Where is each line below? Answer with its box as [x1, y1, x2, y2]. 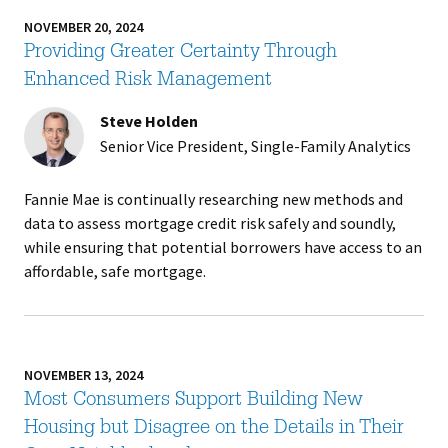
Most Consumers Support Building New [23, 391, 363, 411]
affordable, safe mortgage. [23, 261, 206, 281]
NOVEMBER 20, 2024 [23, 18, 143, 36]
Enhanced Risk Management [23, 71, 272, 91]
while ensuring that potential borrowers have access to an [23, 237, 422, 257]
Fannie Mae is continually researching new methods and [23, 189, 403, 209]
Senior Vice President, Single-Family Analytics [99, 136, 411, 156]
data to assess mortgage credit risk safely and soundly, [23, 213, 396, 233]
